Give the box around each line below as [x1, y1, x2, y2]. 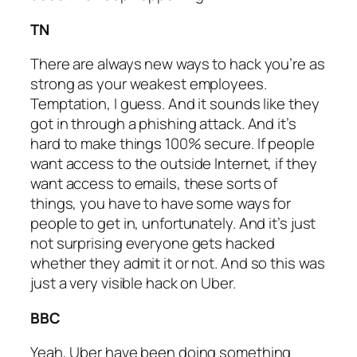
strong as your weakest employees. [30, 73, 267, 95]
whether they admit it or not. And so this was [30, 253, 325, 274]
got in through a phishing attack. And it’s [30, 113, 296, 135]
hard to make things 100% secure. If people [30, 133, 315, 155]
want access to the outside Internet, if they [30, 153, 317, 175]
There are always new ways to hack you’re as [30, 53, 325, 75]
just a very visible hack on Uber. [30, 273, 236, 294]
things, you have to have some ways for [30, 193, 292, 214]
